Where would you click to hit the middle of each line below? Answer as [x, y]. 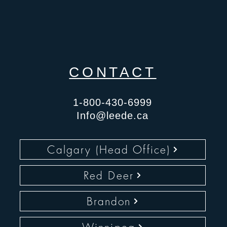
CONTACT [113, 72]
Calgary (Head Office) [109, 149]
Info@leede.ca [112, 116]
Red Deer [109, 175]
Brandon [109, 201]
